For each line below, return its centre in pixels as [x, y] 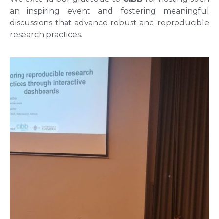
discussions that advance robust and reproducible [109, 22]
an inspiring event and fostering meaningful [109, 11]
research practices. [46, 34]
